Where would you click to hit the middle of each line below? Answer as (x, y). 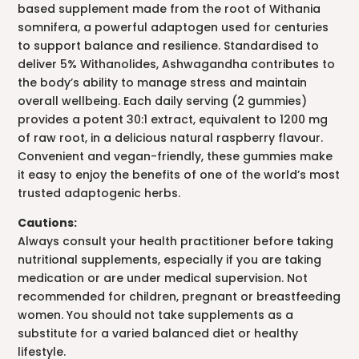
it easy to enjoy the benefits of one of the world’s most (179, 175)
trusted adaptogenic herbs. (99, 194)
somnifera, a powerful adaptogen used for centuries (173, 28)
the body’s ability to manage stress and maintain (163, 83)
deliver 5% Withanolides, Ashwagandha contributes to (177, 65)
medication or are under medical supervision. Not (163, 278)
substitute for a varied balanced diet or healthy (158, 334)
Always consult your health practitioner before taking (176, 242)
